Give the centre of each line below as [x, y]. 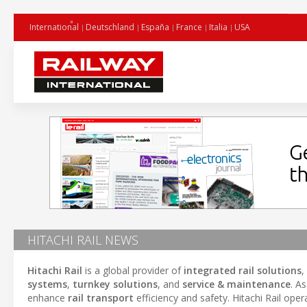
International [54, 27]
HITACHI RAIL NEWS [83, 240]
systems [47, 284]
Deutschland [110, 27]
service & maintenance [236, 284]
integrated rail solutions [243, 270]
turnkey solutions [115, 284]
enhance [48, 298]
